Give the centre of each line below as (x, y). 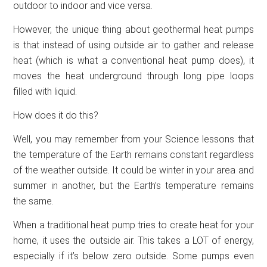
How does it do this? (56, 115)
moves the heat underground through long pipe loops (133, 76)
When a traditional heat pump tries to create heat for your (133, 225)
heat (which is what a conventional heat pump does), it (133, 60)
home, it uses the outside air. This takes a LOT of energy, (133, 240)
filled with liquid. (45, 91)
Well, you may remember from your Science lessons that (133, 139)
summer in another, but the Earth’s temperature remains (133, 185)
